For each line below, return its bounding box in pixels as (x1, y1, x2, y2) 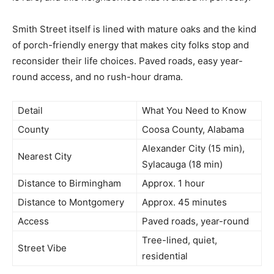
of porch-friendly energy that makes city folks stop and (12, 39, 249, 51)
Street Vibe (18, 242, 67, 254)
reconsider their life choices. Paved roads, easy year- (12, 55, 243, 67)
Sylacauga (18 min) (142, 158, 223, 171)
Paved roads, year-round (142, 215, 249, 228)
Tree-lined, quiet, (142, 234, 217, 246)
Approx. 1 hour (142, 177, 205, 190)
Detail (18, 105, 43, 117)
